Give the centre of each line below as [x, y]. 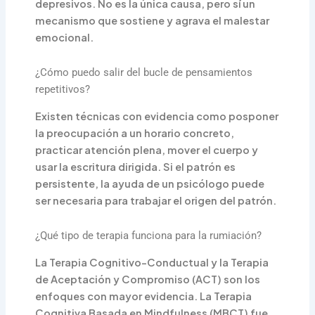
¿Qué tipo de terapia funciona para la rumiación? [149, 235]
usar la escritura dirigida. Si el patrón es [136, 167]
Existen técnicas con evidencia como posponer [157, 116]
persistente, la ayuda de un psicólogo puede [150, 184]
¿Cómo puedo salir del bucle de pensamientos [144, 73]
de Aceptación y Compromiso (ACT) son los [148, 279]
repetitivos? [63, 90]
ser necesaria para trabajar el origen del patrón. [156, 201]
